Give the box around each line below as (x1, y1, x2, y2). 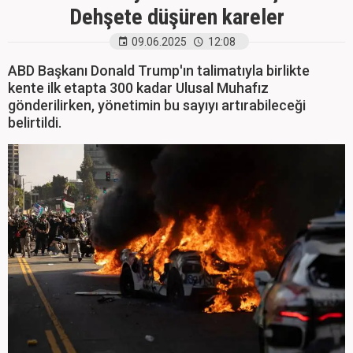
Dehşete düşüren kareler (69, 4, 284, 30)
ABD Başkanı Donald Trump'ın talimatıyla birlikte (8, 62, 310, 79)
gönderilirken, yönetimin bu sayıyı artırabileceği (8, 97, 306, 113)
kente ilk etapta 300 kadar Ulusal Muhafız (8, 80, 269, 96)
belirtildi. (8, 114, 61, 131)
